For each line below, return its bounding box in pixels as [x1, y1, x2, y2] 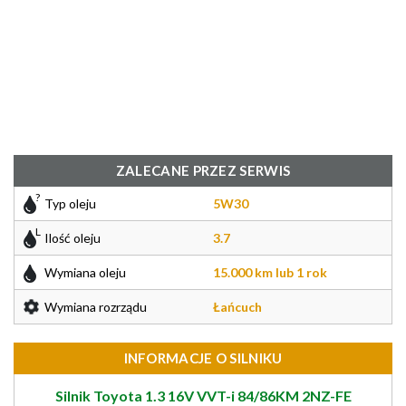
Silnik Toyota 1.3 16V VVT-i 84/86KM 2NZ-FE [54, 387, 352, 404]
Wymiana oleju [44, 265, 126, 280]
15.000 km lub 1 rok [213, 265, 327, 280]
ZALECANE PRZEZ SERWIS [115, 162, 291, 179]
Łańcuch [213, 299, 262, 314]
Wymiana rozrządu [44, 299, 147, 314]
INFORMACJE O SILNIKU [123, 350, 283, 366]
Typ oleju [44, 196, 96, 211]
